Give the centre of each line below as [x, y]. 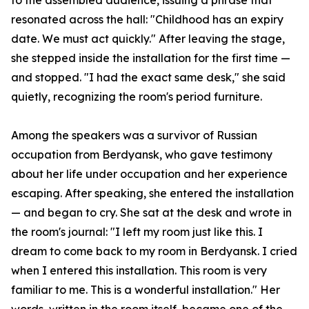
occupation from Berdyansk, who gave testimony [142, 155]
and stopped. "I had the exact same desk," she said [148, 78]
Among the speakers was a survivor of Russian [134, 136]
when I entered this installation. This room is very [139, 271]
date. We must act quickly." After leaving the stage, [148, 39]
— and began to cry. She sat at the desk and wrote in [151, 213]
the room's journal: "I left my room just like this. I [137, 232]
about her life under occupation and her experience [149, 174]
